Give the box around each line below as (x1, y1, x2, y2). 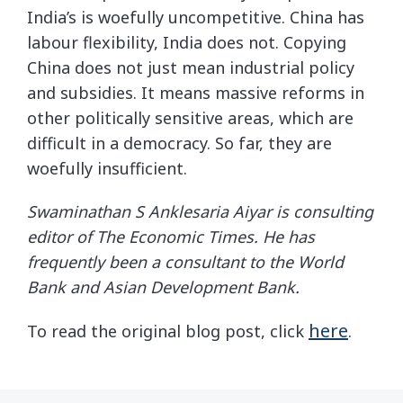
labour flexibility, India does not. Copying (27, 31, 346, 53)
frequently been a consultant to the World (27, 251, 344, 273)
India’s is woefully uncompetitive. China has (27, 6, 364, 28)
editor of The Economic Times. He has (27, 226, 315, 247)
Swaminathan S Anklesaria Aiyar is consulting (27, 201, 373, 222)
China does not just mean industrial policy (27, 57, 354, 78)
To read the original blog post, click (27, 320, 309, 342)
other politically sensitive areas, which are (27, 107, 354, 129)
